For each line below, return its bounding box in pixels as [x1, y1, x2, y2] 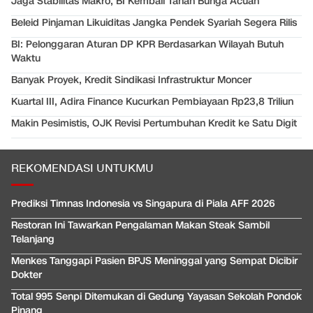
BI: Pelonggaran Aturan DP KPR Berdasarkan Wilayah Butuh [11, 38, 284, 52]
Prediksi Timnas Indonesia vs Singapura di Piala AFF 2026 [11, 197, 275, 211]
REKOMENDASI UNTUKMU [11, 161, 154, 177]
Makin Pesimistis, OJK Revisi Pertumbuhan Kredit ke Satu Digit [11, 117, 297, 131]
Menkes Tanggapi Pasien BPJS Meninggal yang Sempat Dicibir [11, 254, 298, 268]
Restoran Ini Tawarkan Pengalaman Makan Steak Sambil [11, 219, 270, 233]
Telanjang [11, 233, 54, 247]
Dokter [11, 268, 42, 282]
